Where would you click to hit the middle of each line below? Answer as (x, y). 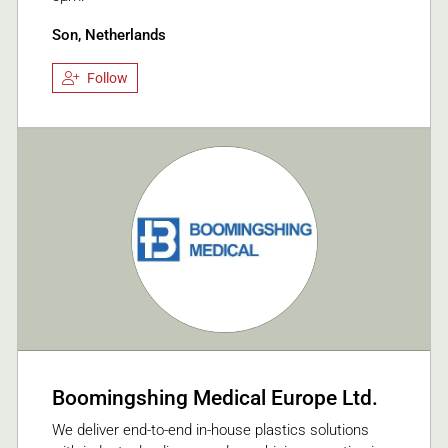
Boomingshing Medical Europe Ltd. (215, 398)
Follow (107, 78)
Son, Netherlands (109, 34)
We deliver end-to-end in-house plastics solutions (210, 429)
